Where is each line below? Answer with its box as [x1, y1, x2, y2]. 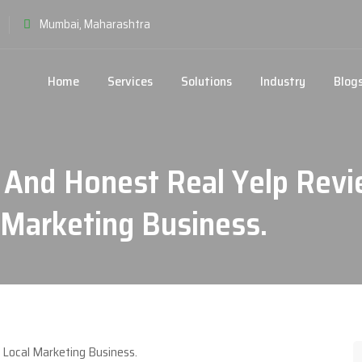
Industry [260, 71, 305, 91]
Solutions [181, 71, 232, 91]
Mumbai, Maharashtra [40, 15, 150, 34]
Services [107, 71, 153, 91]
